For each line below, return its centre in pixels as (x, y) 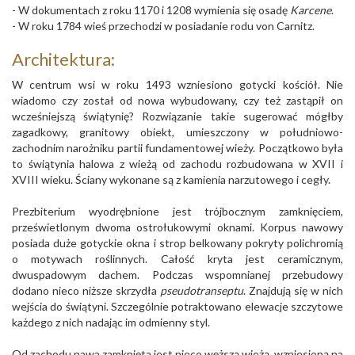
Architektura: (63, 59)
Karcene (311, 10)
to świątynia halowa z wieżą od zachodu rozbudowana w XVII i (177, 163)
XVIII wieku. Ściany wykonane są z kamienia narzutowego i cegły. (171, 179)
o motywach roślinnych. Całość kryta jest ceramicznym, (177, 258)
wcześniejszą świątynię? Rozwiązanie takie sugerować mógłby (177, 116)
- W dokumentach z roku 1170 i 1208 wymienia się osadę (151, 10)
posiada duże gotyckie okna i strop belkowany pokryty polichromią (177, 242)
